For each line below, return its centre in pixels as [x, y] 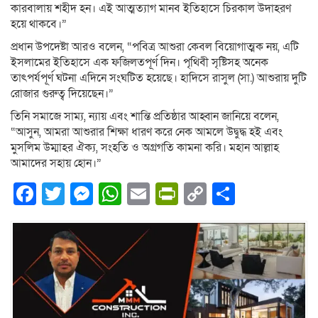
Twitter [99, 194]
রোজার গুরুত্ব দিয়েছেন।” [62, 94]
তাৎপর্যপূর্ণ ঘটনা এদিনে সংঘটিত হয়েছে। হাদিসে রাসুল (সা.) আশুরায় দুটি [159, 78]
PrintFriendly [242, 194]
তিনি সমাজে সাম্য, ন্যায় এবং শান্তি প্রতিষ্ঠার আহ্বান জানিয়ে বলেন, [145, 117]
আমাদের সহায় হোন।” [56, 164]
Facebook [87, 194]
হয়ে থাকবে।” [39, 24]
